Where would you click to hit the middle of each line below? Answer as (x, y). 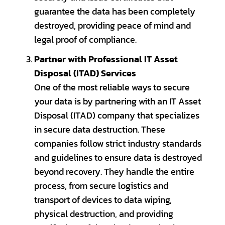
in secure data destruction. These (99, 129)
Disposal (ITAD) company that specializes (117, 115)
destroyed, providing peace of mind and (112, 26)
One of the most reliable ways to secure (112, 87)
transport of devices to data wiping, (103, 200)
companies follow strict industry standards (118, 143)
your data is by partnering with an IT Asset (117, 101)
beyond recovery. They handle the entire (114, 172)
